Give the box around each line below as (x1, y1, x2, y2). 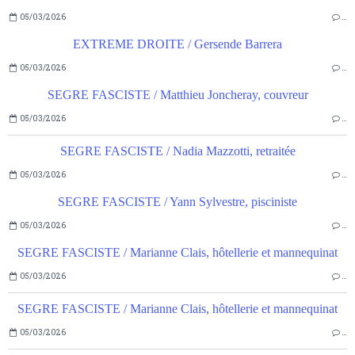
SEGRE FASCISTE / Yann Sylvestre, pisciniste (58, 195, 297, 209)
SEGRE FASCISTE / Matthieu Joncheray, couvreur (47, 88, 308, 102)
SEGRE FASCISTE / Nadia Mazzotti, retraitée (59, 144, 296, 158)
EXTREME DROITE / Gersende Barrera (73, 37, 282, 52)
